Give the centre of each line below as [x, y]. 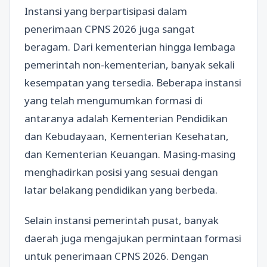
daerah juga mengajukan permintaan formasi [133, 238]
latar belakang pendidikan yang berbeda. [121, 190]
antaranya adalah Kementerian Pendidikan [126, 118]
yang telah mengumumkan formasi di [114, 100]
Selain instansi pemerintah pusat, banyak [122, 220]
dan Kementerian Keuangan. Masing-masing [130, 154]
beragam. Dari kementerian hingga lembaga [130, 46]
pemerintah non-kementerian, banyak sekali [130, 64]
